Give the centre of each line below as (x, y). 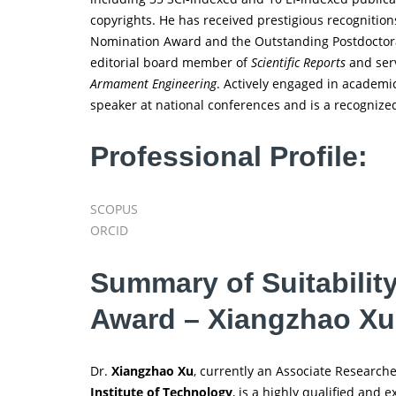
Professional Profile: (229, 157)
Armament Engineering (153, 83)
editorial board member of (171, 62)
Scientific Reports (298, 62)
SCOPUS (114, 209)
